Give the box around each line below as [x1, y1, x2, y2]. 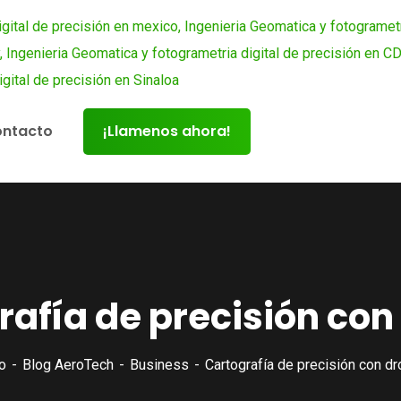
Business [130, 356, 189, 373]
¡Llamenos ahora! [103, 121, 231, 141]
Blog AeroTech [22, 356, 114, 373]
